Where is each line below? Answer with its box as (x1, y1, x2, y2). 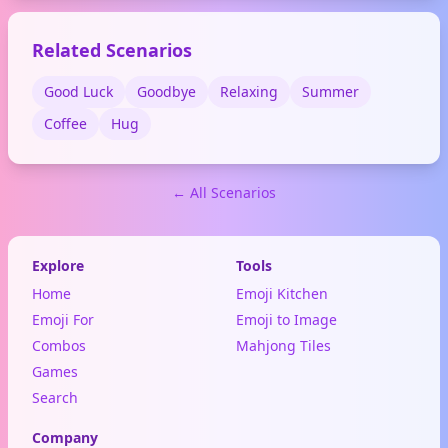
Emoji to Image (236, 310, 337, 329)
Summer (302, 82, 359, 101)
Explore (32, 256, 84, 275)
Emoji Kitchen (236, 284, 328, 303)
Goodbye (137, 82, 196, 101)
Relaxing (220, 82, 278, 101)
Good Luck (44, 82, 113, 101)
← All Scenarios (172, 183, 276, 202)
